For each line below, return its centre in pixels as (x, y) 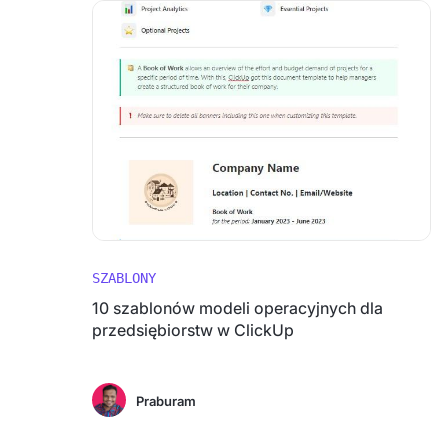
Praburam (166, 401)
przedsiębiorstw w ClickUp (193, 330)
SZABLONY (124, 278)
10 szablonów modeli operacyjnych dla (237, 308)
